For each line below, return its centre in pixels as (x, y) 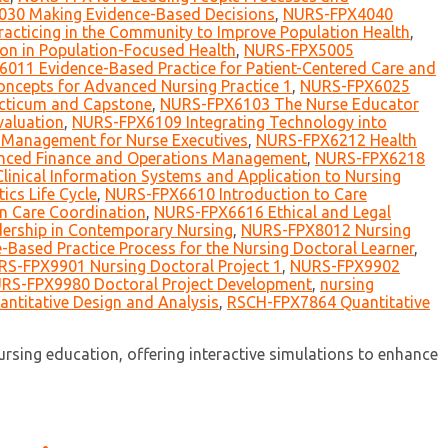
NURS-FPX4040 (338, 14)
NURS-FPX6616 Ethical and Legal (272, 212)
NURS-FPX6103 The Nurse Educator (289, 104)
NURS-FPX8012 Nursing (326, 230)
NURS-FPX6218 (370, 158)
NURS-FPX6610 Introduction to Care (236, 194)
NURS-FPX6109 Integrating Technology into (229, 122)
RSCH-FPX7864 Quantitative (328, 302)
